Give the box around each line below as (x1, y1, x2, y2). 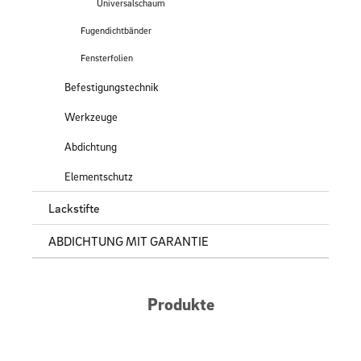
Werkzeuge (64, 110, 118, 123)
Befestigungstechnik (64, 80, 159, 93)
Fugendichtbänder (81, 24, 151, 36)
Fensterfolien (81, 52, 133, 64)
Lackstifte (48, 200, 100, 216)
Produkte (147, 293, 214, 314)
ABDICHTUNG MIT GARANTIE (48, 233, 209, 249)
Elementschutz (64, 169, 133, 183)
